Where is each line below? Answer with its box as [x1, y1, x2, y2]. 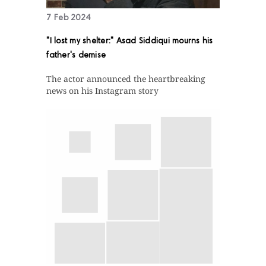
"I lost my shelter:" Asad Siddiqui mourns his [46, 37, 213, 46]
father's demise [46, 52, 106, 61]
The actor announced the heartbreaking [46, 73, 206, 85]
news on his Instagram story [46, 85, 159, 97]
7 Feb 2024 [46, 14, 91, 23]
